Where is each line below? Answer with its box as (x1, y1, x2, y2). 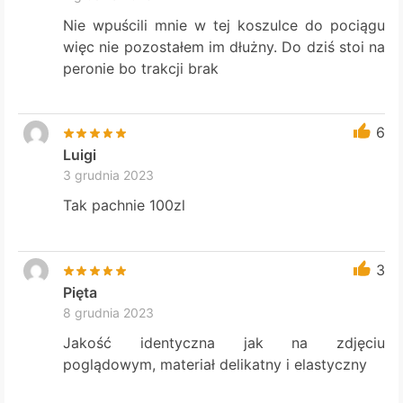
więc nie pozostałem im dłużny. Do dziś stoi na (63, 37, 385, 56)
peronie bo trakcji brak (63, 58, 219, 77)
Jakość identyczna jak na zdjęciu (63, 334, 385, 353)
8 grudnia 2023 (63, 304, 155, 320)
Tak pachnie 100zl (63, 196, 186, 215)
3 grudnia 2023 (63, 167, 155, 184)
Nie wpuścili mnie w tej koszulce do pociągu (63, 15, 385, 34)
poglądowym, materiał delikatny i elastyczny (63, 355, 368, 374)
